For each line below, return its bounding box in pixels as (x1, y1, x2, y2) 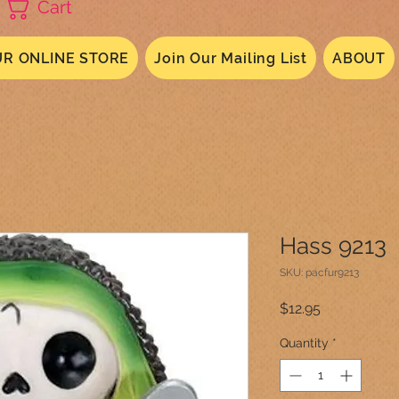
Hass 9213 (280, 232, 387, 259)
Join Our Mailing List (154, 49, 308, 67)
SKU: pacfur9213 (280, 266, 359, 279)
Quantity (280, 336, 329, 350)
